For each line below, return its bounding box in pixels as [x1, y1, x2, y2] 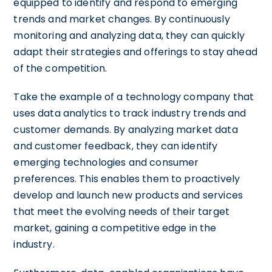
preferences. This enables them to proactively [13, 171, 240, 186]
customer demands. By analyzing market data [13, 122, 238, 137]
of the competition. [13, 61, 107, 75]
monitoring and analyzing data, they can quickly [13, 28, 245, 42]
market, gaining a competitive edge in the [13, 220, 217, 235]
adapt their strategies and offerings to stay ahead [13, 44, 257, 59]
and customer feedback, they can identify [13, 138, 218, 153]
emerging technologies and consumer [13, 155, 199, 169]
